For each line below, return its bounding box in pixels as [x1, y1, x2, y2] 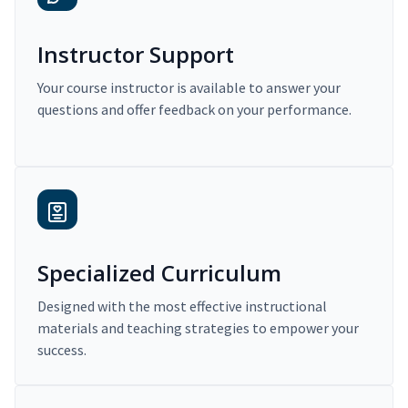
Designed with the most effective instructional [37, 297, 327, 316]
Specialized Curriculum [37, 258, 281, 289]
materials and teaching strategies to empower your [37, 319, 359, 338]
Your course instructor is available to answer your [37, 78, 341, 97]
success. [37, 341, 87, 360]
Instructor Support [37, 39, 234, 70]
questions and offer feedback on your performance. [37, 100, 352, 119]
